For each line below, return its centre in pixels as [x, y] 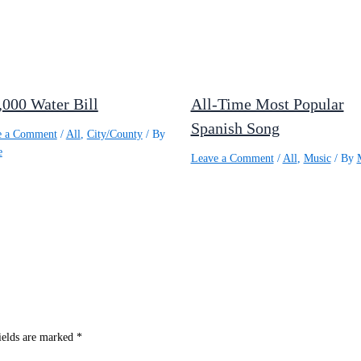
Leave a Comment [232, 158]
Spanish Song [235, 128]
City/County [114, 134]
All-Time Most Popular [267, 104]
